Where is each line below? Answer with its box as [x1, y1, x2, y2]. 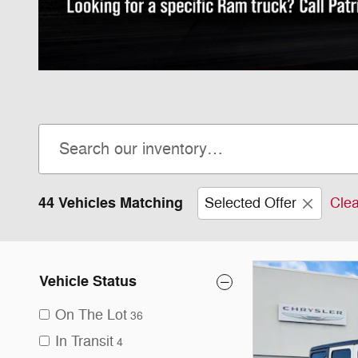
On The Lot [55, 306, 127, 324]
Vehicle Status [39, 272, 137, 292]
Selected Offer [205, 194, 296, 213]
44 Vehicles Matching [38, 193, 183, 213]
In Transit [55, 332, 113, 351]
